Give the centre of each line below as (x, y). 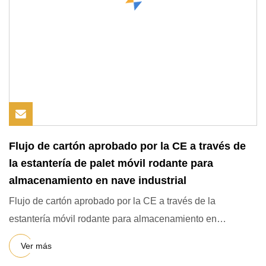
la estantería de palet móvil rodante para (111, 163)
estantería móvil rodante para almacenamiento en (113, 219)
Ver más (36, 246)
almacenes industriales (58, 237)
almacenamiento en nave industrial (98, 180)
